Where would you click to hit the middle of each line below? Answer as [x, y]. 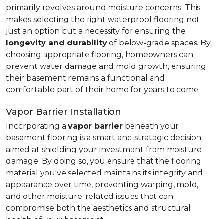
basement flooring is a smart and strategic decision [104, 138]
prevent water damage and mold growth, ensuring [106, 66]
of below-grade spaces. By [159, 43]
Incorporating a [37, 126]
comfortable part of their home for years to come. [103, 90]
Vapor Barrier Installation [64, 112]
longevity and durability [56, 43]
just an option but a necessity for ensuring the [96, 31]
